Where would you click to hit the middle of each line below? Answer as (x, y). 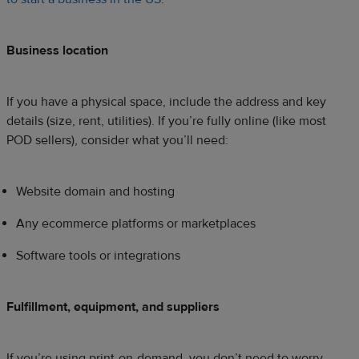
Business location (57, 50)
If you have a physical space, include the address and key (166, 101)
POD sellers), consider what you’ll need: (117, 140)
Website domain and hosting (95, 191)
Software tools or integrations (98, 255)
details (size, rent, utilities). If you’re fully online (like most (166, 121)
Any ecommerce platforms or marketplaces (136, 223)
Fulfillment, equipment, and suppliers (113, 307)
